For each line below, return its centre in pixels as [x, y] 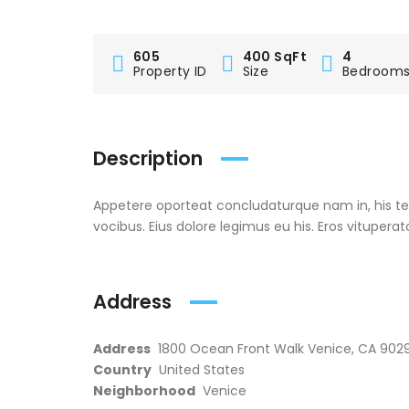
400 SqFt [274, 57]
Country [122, 370]
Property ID [170, 71]
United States [202, 370]
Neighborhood [144, 391]
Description [148, 158]
